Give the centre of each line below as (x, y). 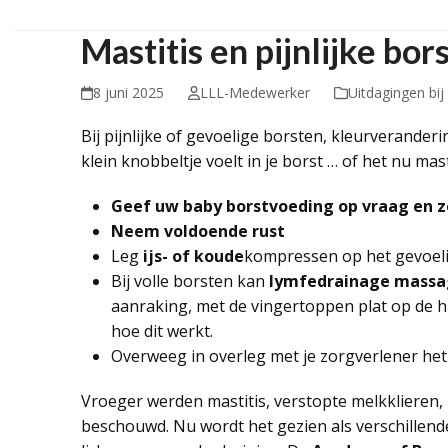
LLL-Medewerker (255, 92)
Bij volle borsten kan (189, 281)
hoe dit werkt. (161, 331)
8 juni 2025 (128, 92)
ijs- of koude (193, 256)
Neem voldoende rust (197, 231)
